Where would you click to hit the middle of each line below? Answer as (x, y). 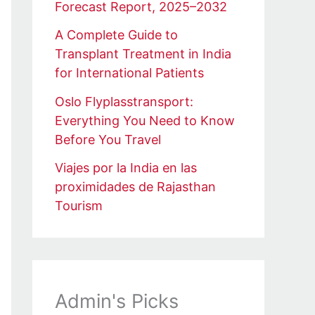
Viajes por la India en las (126, 168)
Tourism (79, 206)
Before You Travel (108, 139)
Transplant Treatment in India (143, 54)
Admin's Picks (117, 302)
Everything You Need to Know (145, 120)
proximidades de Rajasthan (135, 187)
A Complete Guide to (116, 35)
